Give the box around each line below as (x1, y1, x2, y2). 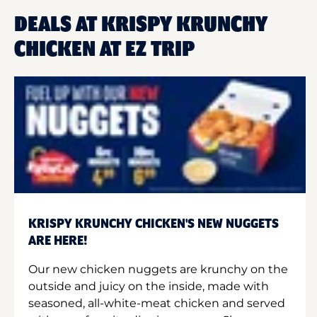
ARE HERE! (28, 234, 88, 248)
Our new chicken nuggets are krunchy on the (28, 262, 288, 276)
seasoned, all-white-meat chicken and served (28, 296, 285, 310)
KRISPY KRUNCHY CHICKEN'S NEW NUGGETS (28, 217, 279, 231)
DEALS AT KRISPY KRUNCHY (14, 13, 267, 36)
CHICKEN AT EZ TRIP (14, 38, 195, 61)
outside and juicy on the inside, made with (28, 279, 269, 293)
